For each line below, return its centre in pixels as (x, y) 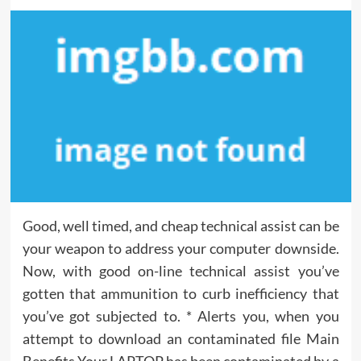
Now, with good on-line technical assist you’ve (180, 270)
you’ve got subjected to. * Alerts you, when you (180, 315)
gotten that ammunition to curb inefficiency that (180, 293)
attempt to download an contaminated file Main (180, 338)
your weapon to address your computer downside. (180, 248)
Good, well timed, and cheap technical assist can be (180, 225)
